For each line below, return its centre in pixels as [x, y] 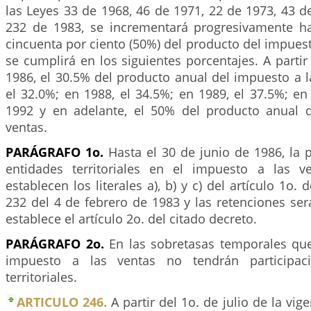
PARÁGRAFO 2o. [55, 243]
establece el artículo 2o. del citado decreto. [131, 218]
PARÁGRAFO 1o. [54, 152]
